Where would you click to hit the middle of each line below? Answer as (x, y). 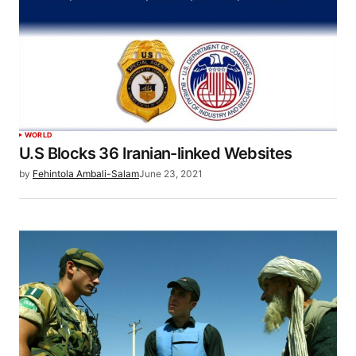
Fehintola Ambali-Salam (86, 173)
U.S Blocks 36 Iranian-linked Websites (156, 153)
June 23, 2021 (171, 173)
